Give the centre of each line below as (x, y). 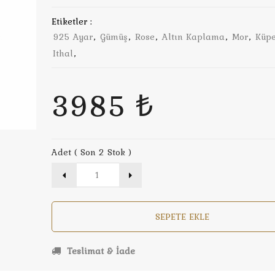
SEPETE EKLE (182, 217)
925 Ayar (73, 37)
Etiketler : (72, 21)
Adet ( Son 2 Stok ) (91, 152)
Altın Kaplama (193, 37)
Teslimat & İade (99, 251)
